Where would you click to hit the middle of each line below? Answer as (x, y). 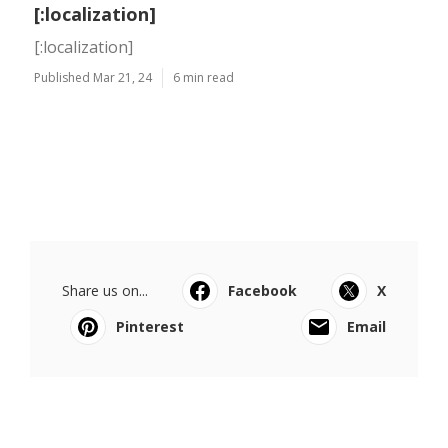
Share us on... (105, 290)
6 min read (203, 77)
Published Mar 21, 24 (93, 77)
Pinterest (150, 326)
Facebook (262, 290)
